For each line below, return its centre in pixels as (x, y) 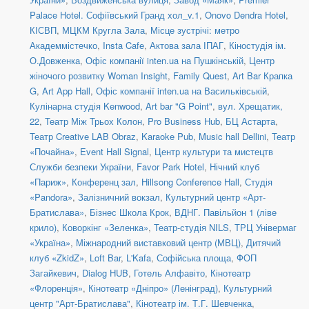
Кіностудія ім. (258, 46)
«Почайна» (52, 152)
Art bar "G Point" (179, 106)
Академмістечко (63, 46)
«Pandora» (51, 197)
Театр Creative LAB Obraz (83, 137)
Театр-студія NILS (191, 228)
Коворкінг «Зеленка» (105, 228)
